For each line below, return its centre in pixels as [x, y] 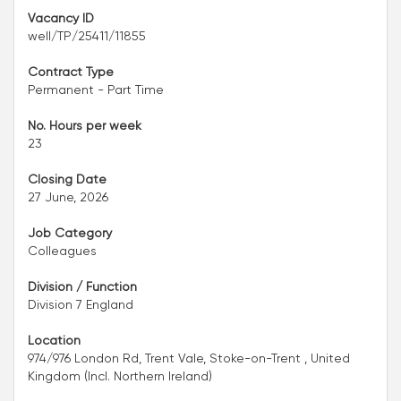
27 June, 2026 [68, 197]
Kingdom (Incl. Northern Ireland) [120, 376]
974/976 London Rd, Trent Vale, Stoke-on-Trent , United [189, 358]
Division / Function [82, 287]
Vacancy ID [61, 18]
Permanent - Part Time [96, 90]
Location [54, 341]
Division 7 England [81, 305]
